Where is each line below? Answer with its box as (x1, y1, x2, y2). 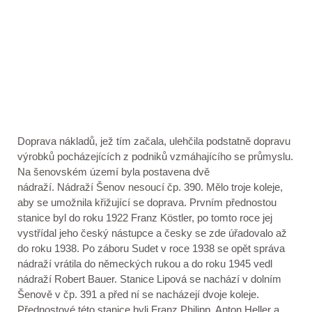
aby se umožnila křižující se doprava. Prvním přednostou (17, 196, 276, 208)
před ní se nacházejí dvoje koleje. (105, 288, 259, 300)
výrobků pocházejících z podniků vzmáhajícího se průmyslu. (17, 150, 293, 162)
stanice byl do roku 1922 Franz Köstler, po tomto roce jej (17, 212, 272, 224)
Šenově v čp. (17, 288, 80, 300)
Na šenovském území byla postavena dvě (17, 166, 210, 178)
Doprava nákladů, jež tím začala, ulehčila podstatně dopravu (17, 135, 290, 147)
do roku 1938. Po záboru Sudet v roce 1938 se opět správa (17, 242, 285, 254)
